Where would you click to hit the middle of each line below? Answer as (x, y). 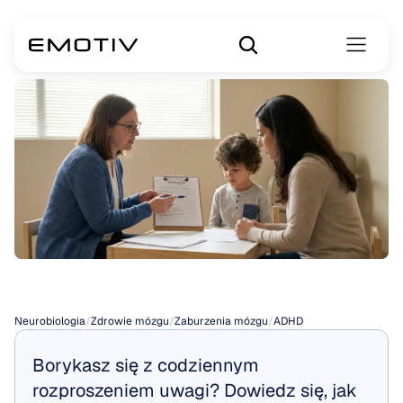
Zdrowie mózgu (130, 321)
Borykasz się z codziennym (146, 365)
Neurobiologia (50, 321)
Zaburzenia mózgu (221, 321)
